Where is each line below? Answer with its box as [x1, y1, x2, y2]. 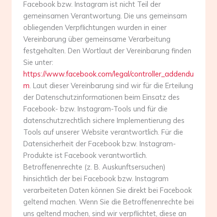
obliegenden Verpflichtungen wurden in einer [23, 23, 167, 32]
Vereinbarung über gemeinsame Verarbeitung [23, 34, 170, 44]
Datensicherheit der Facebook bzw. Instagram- [23, 139, 176, 149]
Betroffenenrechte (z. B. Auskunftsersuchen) [23, 162, 166, 172]
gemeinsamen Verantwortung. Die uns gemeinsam [23, 11, 187, 21]
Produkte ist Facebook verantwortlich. [23, 151, 147, 160]
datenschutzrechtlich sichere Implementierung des [23, 116, 185, 125]
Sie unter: [23, 58, 53, 67]
